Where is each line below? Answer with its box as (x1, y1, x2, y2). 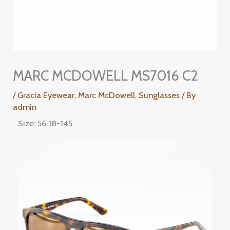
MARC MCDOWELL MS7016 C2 (13, 67, 199, 84)
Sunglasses (139, 89, 180, 100)
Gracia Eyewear (17, 89, 75, 100)
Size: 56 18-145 (18, 118, 73, 128)
